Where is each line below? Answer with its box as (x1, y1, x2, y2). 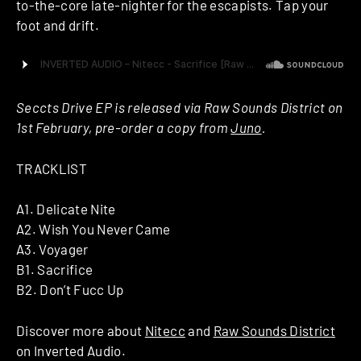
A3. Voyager (16, 241, 89, 258)
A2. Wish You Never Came (16, 221, 171, 238)
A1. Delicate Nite (16, 201, 116, 218)
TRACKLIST (16, 160, 88, 176)
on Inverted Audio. (16, 342, 127, 359)
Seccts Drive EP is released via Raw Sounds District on (16, 99, 343, 116)
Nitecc (144, 322, 185, 338)
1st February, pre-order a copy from (16, 119, 231, 136)
